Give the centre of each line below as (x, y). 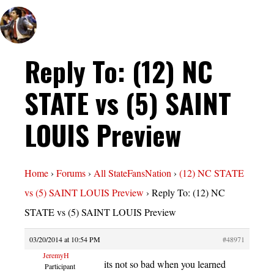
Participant (60, 266)
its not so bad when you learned (165, 264)
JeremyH (56, 255)
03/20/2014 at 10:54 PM (65, 239)
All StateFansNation (132, 173)
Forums (71, 173)
